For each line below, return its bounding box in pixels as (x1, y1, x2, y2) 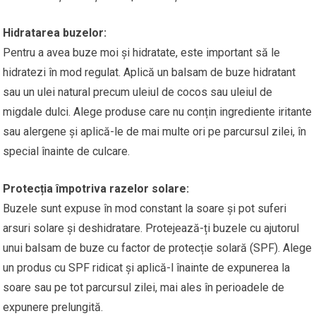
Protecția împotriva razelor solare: (3, 181, 190, 195)
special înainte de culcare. (3, 144, 130, 158)
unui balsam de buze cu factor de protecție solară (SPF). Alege (3, 241, 312, 255)
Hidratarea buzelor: (3, 25, 107, 39)
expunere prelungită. (3, 300, 104, 314)
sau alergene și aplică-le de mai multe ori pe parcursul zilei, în (3, 124, 307, 138)
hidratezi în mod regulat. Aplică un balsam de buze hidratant (3, 65, 296, 79)
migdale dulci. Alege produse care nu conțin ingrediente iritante (3, 104, 312, 119)
